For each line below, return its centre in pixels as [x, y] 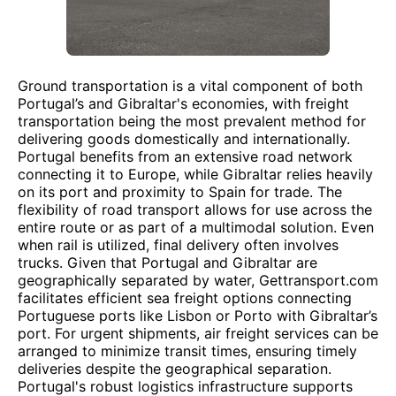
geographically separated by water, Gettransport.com [198, 280]
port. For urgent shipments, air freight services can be [198, 333]
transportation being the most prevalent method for [192, 121]
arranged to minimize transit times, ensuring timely [187, 351]
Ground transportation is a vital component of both [190, 86]
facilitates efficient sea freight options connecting [185, 298]
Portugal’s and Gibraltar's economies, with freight [183, 103]
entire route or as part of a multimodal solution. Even [196, 227]
